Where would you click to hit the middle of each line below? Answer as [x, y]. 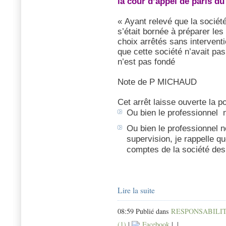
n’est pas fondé [146, 62]
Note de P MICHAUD [157, 82]
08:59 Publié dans [144, 211]
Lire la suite [136, 190]
